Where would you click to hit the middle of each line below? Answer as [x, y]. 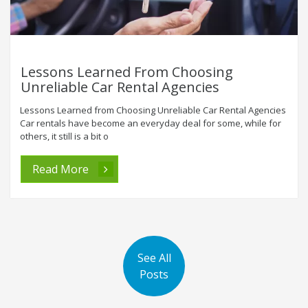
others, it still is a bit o [64, 136]
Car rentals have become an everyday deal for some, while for [151, 123]
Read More [62, 169]
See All [154, 257]
